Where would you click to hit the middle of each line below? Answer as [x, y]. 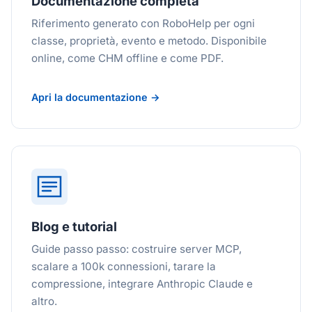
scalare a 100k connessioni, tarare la [124, 266]
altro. [44, 301]
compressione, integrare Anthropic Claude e [142, 284]
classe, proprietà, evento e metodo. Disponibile [149, 41]
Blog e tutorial [74, 226]
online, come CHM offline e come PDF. [127, 58]
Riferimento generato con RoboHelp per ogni [143, 23]
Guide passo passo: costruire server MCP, [136, 249]
